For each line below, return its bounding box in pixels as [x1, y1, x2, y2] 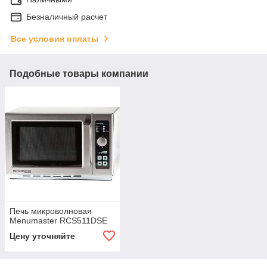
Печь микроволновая [10, 206, 92, 216]
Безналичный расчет [26, 11, 107, 21]
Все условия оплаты [11, 33, 98, 44]
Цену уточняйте [10, 231, 75, 241]
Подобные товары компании [10, 68, 148, 79]
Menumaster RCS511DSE [10, 216, 107, 226]
